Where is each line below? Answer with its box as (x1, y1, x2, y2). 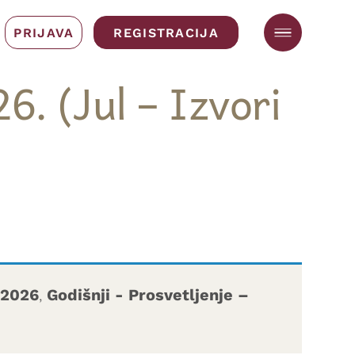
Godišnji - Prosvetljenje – (47, 283, 250, 306)
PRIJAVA (13, 23, 74, 41)
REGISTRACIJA (113, 23, 219, 41)
